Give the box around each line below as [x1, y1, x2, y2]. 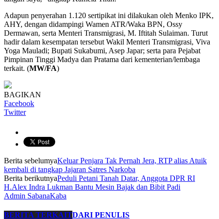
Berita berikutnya [4, 174, 57, 182]
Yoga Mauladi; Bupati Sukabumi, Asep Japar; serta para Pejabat [4, 46, 200, 55]
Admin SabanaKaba [4, 191, 66, 200]
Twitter [4, 108, 26, 116]
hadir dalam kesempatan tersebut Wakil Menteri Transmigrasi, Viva [4, 37, 210, 46]
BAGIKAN [4, 90, 41, 99]
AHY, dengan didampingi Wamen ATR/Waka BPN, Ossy [4, 20, 182, 28]
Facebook [4, 99, 34, 108]
